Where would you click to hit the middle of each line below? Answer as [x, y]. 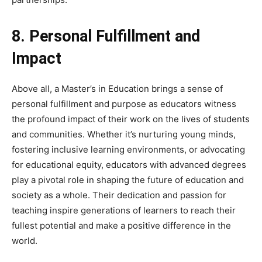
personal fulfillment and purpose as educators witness [124, 104]
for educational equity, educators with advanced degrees [129, 164]
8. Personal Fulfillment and [106, 36]
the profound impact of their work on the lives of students [131, 119]
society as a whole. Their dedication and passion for [119, 195]
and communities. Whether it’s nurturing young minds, [124, 134]
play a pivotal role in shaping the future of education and [128, 180]
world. [25, 240]
